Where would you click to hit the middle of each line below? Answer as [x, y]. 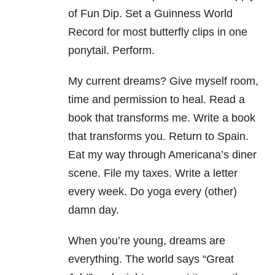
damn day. [94, 210]
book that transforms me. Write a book [162, 118]
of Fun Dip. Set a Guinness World [150, 14]
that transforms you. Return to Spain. [158, 137]
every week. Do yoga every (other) [153, 192]
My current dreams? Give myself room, [163, 81]
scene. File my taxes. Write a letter [153, 173]
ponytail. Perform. [111, 51]
